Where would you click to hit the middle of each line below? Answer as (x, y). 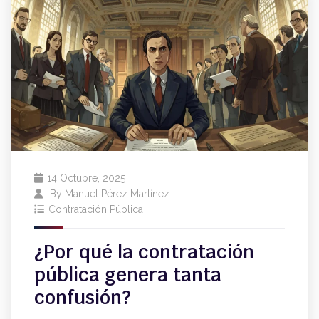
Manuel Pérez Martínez (117, 194)
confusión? (83, 298)
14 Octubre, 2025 (86, 178)
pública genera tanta (128, 275)
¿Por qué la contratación (144, 252)
